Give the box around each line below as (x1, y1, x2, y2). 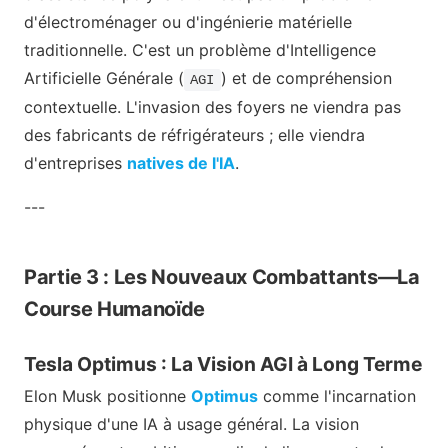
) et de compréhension (220, 67, 392, 88)
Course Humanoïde (24, 296, 206, 321)
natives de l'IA (127, 152, 235, 173)
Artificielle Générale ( (24, 67, 184, 88)
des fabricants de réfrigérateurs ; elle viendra (24, 124, 365, 145)
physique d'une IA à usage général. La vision (24, 414, 359, 435)
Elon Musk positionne (24, 386, 191, 407)
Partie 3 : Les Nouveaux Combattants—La (24, 264, 420, 289)
